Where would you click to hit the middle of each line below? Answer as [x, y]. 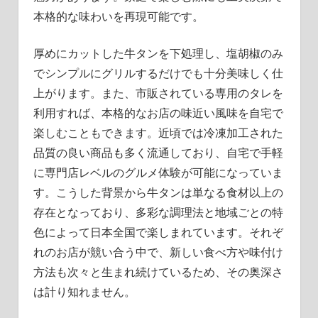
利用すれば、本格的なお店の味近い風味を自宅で [158, 113]
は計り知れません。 [84, 292]
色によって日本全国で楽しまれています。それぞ [158, 232]
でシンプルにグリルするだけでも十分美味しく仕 [158, 73]
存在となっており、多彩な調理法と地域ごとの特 [158, 213]
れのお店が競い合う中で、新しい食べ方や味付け [158, 252]
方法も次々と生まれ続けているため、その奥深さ [158, 272]
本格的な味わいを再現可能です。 [118, 17]
